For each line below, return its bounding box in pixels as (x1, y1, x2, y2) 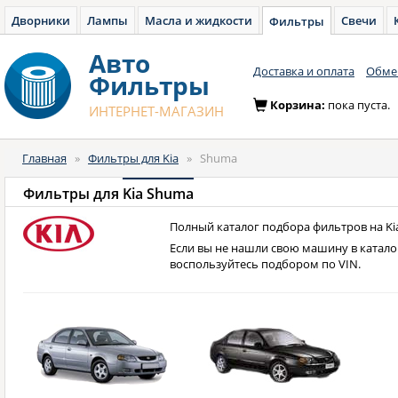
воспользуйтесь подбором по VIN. (169, 256, 361, 272)
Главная (22, 150, 67, 166)
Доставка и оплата (253, 63, 354, 79)
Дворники (12, 12, 70, 28)
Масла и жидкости (145, 12, 252, 28)
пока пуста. (328, 96, 390, 113)
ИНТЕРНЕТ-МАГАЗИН (89, 102, 224, 120)
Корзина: (270, 96, 328, 113)
